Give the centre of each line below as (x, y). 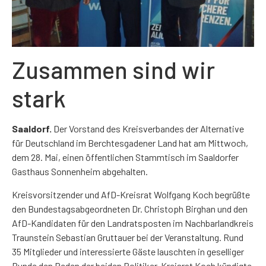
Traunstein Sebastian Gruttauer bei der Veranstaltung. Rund (128, 237)
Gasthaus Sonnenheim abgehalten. (80, 172)
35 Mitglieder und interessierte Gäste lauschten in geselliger (128, 251)
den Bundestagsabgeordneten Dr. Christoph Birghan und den (130, 208)
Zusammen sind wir (113, 70)
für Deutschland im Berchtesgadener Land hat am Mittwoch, (130, 143)
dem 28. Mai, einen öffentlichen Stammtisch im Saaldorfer (125, 157)
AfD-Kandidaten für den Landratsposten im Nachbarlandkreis (133, 223)
